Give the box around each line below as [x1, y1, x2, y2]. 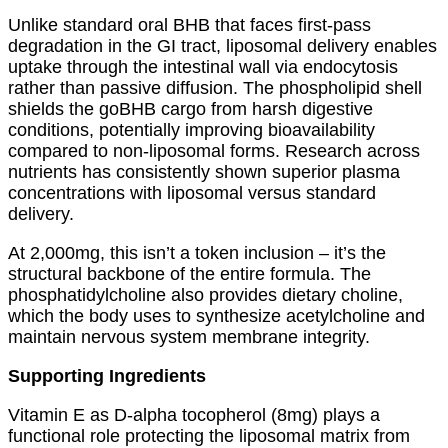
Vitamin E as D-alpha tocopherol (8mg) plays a [8, 404, 380, 425]
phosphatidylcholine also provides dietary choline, [8, 284, 403, 305]
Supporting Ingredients [8, 365, 206, 386]
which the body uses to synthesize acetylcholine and [8, 305, 425, 326]
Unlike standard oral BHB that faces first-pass [8, 14, 371, 35]
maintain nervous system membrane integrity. [8, 326, 370, 347]
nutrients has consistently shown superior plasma [8, 161, 400, 182]
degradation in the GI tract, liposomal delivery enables [8, 35, 437, 56]
